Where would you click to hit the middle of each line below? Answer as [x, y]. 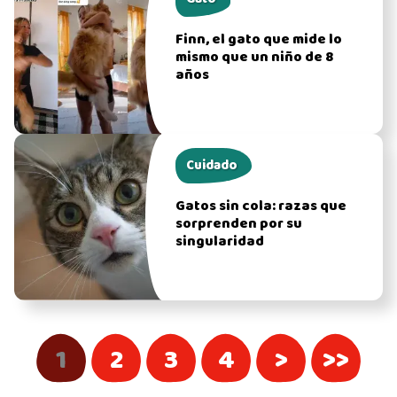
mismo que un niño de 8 [255, 57]
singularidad [220, 241]
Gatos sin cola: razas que [261, 206]
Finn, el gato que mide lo [259, 39]
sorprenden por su [239, 224]
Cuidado [212, 165]
